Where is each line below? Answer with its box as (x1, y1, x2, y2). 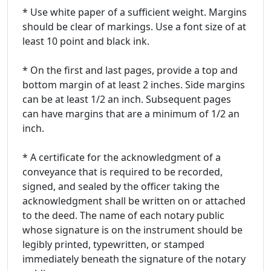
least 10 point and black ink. (22, 34, 149, 48)
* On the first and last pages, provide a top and (22, 63, 238, 77)
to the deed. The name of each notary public (22, 208, 224, 222)
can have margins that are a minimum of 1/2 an (22, 106, 240, 120)
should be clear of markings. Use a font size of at (22, 19, 246, 33)
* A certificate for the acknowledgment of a (22, 150, 221, 164)
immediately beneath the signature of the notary (22, 252, 246, 266)
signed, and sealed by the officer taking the (22, 179, 220, 193)
